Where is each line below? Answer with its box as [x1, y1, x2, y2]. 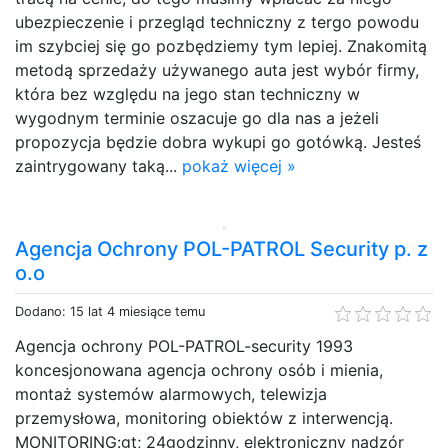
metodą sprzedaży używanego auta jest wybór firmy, [15, 59, 419, 80]
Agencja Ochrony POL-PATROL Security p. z [15, 236, 428, 261]
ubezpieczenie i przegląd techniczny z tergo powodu [15, 11, 419, 32]
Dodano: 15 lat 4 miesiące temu [15, 303, 205, 319]
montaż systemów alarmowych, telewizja [15, 383, 327, 404]
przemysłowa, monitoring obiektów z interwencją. [15, 407, 393, 428]
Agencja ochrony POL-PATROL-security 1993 [15, 335, 353, 356]
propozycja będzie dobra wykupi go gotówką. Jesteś [15, 131, 421, 152]
